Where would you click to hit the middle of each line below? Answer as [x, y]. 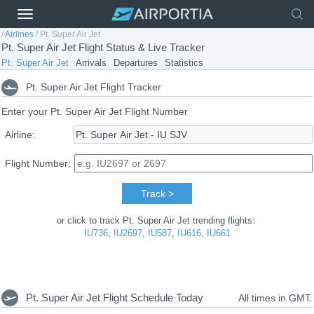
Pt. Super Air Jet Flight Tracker [94, 87]
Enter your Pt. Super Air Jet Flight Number [95, 112]
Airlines [19, 34]
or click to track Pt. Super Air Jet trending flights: [157, 221]
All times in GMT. [275, 298]
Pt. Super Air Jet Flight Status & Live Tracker [103, 47]
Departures [136, 63]
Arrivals [91, 63]
